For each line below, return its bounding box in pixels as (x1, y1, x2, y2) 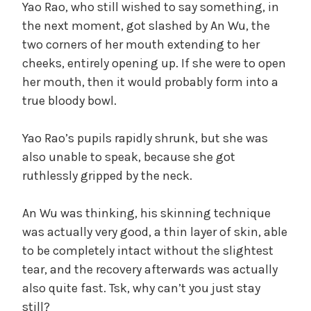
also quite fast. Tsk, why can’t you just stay (22, 280, 260, 296)
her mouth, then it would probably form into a (22, 74, 278, 90)
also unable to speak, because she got (22, 149, 235, 165)
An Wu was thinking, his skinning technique (22, 205, 271, 221)
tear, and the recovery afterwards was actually (22, 261, 278, 277)
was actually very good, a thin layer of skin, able (22, 224, 287, 239)
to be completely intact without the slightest (22, 242, 274, 258)
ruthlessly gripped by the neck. (22, 167, 192, 183)
